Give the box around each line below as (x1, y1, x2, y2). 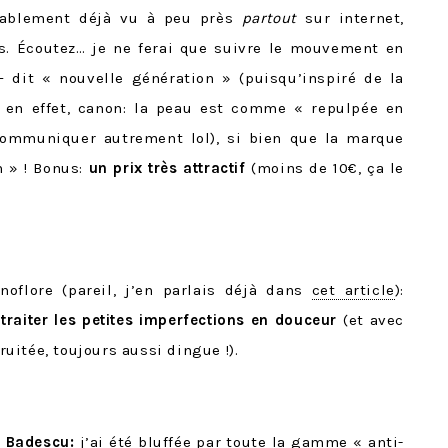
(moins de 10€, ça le (245, 159, 404, 178)
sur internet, (296, 9, 404, 28)
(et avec (337, 311, 405, 330)
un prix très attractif (83, 159, 246, 178)
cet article (311, 281, 395, 300)
